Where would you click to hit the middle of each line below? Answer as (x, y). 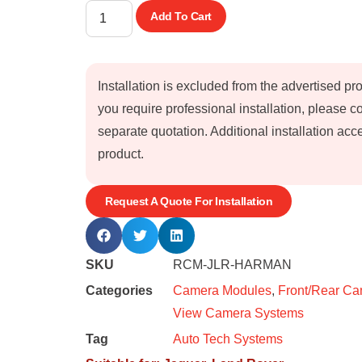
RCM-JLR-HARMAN (232, 264)
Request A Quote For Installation (189, 201)
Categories (119, 290)
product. (121, 154)
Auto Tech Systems (228, 339)
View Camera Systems (238, 313)
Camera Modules (222, 290)
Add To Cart (181, 16)
